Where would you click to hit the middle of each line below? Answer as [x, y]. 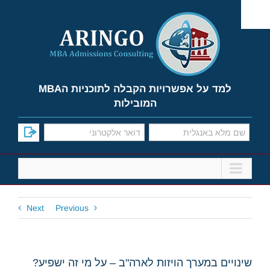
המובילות [135, 103]
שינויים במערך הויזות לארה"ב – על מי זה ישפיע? [142, 263]
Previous [72, 208]
